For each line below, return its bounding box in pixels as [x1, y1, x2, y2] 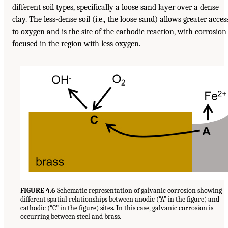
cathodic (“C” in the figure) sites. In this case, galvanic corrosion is [20, 204, 213, 213]
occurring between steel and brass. [20, 212, 121, 221]
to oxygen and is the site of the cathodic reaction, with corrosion [12, 27, 226, 37]
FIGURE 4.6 [20, 186, 55, 195]
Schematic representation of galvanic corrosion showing [55, 186, 222, 195]
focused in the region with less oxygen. [12, 39, 140, 49]
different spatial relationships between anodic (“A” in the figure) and [20, 195, 219, 204]
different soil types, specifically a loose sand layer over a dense [12, 3, 219, 12]
